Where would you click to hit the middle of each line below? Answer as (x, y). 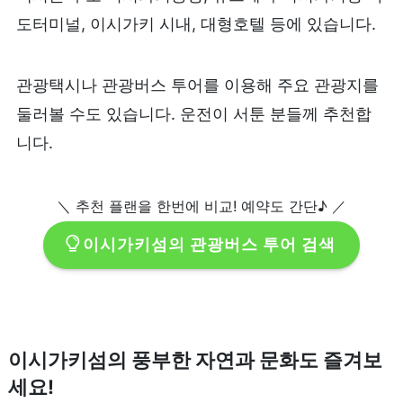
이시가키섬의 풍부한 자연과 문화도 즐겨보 (195, 359)
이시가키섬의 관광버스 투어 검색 (209, 245)
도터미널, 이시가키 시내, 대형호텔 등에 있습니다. (196, 24)
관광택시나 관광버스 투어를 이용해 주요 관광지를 (197, 85)
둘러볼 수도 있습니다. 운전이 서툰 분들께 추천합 (193, 113)
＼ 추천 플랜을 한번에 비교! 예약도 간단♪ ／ (201, 206)
